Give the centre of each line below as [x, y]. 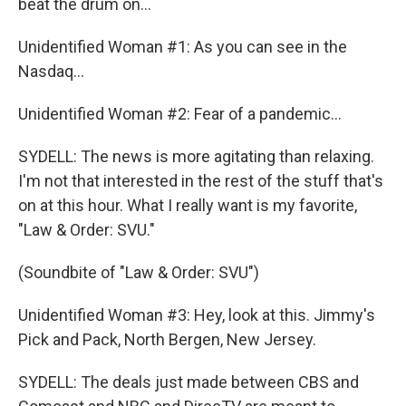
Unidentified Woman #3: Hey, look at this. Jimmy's [197, 315]
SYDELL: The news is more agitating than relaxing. [196, 156]
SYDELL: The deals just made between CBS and [188, 382]
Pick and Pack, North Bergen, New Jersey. [167, 339]
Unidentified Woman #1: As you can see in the [183, 47]
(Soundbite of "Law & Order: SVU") [139, 272]
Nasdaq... [51, 71]
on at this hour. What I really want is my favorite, [188, 205]
